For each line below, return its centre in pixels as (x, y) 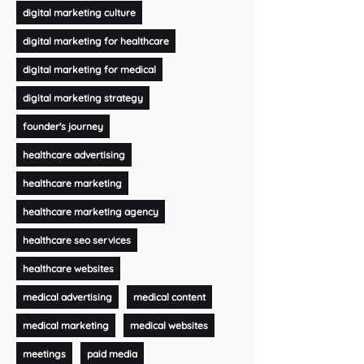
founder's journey (63, 126)
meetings (44, 353)
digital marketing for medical (89, 69)
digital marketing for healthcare (95, 41)
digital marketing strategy (82, 97)
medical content (169, 297)
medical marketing (65, 325)
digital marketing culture (79, 12)
